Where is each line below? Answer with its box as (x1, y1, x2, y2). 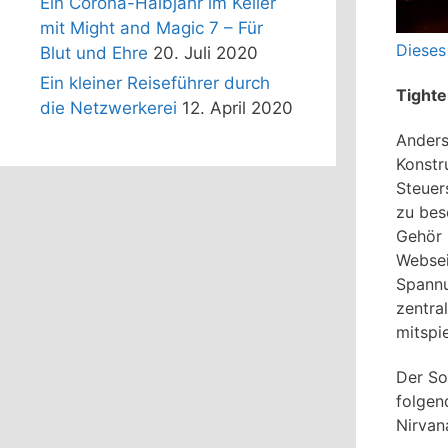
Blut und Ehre (40, 43, 148, 64)
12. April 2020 (182, 98, 293, 119)
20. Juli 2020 (153, 43, 258, 64)
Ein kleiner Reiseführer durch (40, 73, 270, 94)
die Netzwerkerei (40, 98, 177, 119)
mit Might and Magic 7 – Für (40, 18, 263, 39)
